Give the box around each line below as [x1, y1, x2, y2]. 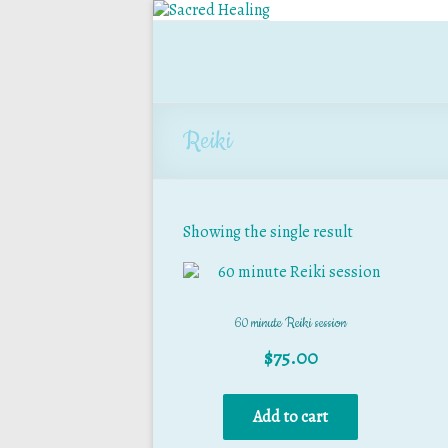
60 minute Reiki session [234, 314, 347, 332]
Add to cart [253, 406, 329, 428]
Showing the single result [183, 221, 353, 243]
